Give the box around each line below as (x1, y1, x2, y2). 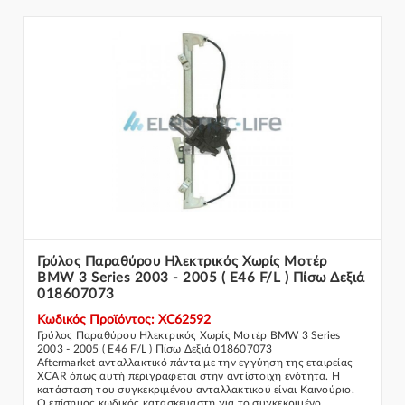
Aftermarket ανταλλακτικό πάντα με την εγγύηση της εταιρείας (37, 357, 353, 368)
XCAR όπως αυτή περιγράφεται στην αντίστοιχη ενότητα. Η (37, 371, 340, 381)
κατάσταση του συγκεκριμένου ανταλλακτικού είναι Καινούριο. (37, 384, 354, 395)
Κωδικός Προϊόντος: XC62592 (37, 314, 211, 326)
